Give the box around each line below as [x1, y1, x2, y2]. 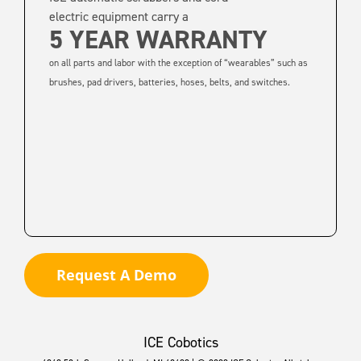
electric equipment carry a [48, 8, 189, 26]
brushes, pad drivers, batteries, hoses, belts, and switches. [48, 76, 290, 89]
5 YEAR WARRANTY [48, 23, 268, 57]
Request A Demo [56, 265, 176, 285]
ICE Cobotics [143, 333, 218, 353]
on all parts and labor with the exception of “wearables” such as [48, 56, 308, 70]
